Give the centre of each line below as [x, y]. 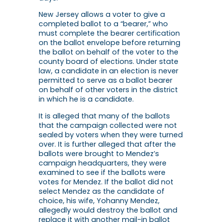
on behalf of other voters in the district [108, 90]
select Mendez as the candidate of [102, 191]
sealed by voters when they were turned [111, 135]
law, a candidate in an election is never [109, 71]
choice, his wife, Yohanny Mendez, [99, 200]
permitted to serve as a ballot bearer [106, 81]
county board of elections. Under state [109, 62]
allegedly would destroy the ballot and [108, 210]
